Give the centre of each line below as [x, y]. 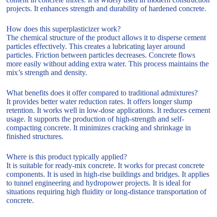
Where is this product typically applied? [67, 156]
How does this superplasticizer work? [64, 29]
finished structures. [35, 136]
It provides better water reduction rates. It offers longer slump [100, 101]
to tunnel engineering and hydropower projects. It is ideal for [99, 183]
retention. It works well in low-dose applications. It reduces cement [108, 110]
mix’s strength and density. [47, 72]
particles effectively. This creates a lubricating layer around [96, 46]
